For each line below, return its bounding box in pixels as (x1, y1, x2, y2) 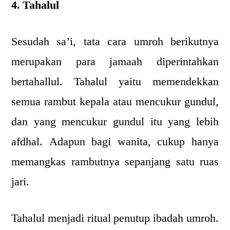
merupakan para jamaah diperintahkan (11, 54, 219, 69)
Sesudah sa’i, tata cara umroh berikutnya (11, 34, 219, 49)
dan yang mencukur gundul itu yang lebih (11, 114, 219, 129)
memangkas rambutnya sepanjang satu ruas (11, 155, 219, 169)
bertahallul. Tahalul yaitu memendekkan (11, 74, 219, 89)
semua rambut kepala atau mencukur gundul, (11, 94, 219, 109)
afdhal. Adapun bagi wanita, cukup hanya (11, 135, 219, 149)
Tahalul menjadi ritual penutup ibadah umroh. (11, 211, 219, 225)
